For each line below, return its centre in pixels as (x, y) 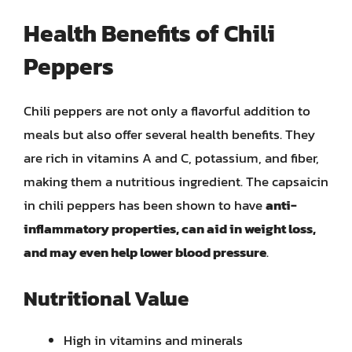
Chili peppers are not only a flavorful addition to (167, 111)
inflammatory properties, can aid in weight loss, (170, 229)
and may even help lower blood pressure (145, 252)
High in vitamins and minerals (153, 340)
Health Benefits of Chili (149, 33)
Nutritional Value (106, 298)
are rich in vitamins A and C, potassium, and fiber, (171, 158)
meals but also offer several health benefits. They (169, 134)
